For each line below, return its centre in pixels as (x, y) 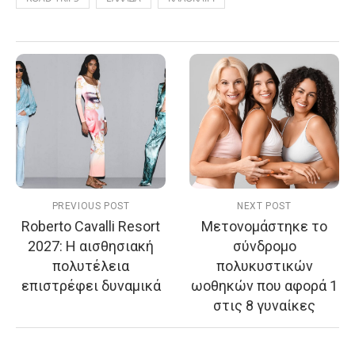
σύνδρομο (264, 246)
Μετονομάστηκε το (264, 227)
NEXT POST (264, 206)
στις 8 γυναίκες (264, 306)
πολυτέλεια (91, 266)
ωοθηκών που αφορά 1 (264, 286)
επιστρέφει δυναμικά (91, 286)
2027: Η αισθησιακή (91, 246)
